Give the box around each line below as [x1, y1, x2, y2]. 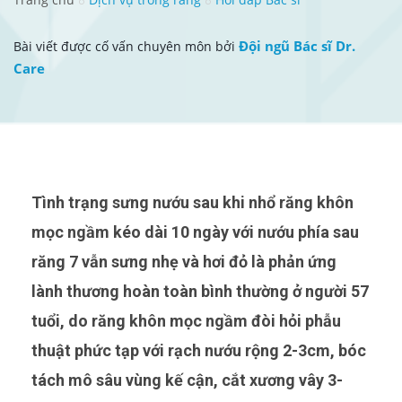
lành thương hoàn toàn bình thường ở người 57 [31, 281, 369, 301]
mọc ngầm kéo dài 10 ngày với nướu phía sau [31, 222, 359, 241]
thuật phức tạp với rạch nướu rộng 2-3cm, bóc [31, 340, 366, 360]
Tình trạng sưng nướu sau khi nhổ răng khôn [31, 192, 42, 212]
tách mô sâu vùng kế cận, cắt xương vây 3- [31, 370, 343, 389]
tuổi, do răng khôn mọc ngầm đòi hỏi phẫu [31, 310, 341, 330]
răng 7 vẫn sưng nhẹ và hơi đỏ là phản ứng [31, 251, 336, 271]
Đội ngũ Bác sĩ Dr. [239, 36, 355, 55]
